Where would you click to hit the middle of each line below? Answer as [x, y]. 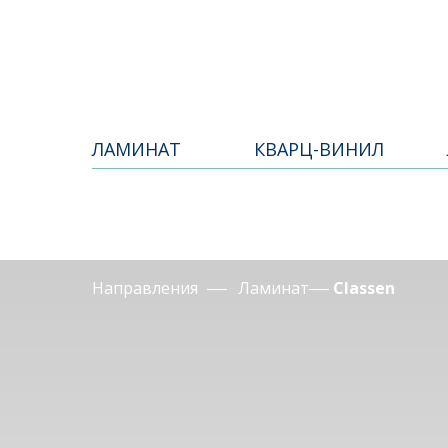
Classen [364, 288]
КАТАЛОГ [331, 45]
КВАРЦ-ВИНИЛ [319, 149]
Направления [145, 288]
